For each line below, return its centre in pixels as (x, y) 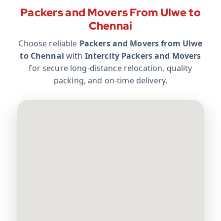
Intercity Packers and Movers (143, 56)
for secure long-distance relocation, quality (110, 68)
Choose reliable (49, 44)
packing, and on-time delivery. (110, 81)
